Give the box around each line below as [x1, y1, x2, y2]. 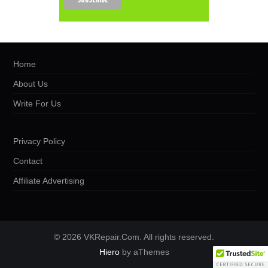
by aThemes [119, 246, 169, 257]
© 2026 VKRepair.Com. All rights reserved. [54, 232, 214, 242]
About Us [13, 78, 48, 89]
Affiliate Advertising [13, 175, 85, 185]
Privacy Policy [13, 136, 66, 146]
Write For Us [13, 98, 62, 108]
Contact [13, 156, 43, 166]
